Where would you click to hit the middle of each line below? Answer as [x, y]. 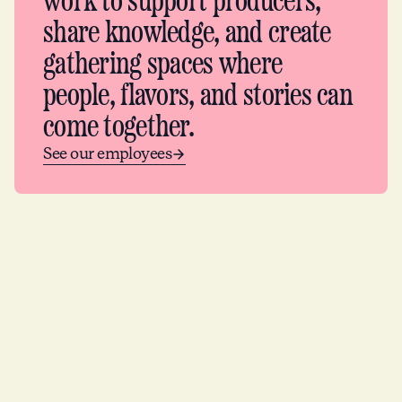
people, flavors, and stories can [198, 96]
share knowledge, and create [187, 34]
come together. [118, 128]
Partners [201, 325]
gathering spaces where [163, 65]
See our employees [108, 154]
